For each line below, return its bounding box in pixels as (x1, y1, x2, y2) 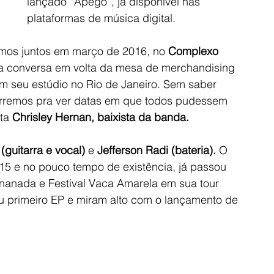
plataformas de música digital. (27, 10, 176, 25)
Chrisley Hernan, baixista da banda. (12, 109, 189, 124)
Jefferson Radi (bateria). (97, 143, 216, 157)
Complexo (168, 43, 221, 58)
